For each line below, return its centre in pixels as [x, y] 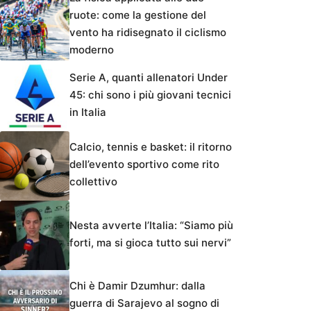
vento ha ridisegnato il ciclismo [148, 33]
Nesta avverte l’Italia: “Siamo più [151, 225]
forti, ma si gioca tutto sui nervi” [150, 242]
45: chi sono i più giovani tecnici [150, 95]
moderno [92, 50]
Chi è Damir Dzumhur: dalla [137, 286]
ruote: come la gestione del [138, 15]
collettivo [93, 182]
